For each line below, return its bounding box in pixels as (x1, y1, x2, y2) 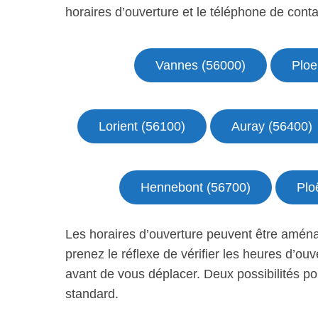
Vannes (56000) (155, 58, 246, 72)
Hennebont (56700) (141, 180, 251, 194)
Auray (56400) (231, 119, 312, 133)
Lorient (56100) (98, 119, 185, 133)
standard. (65, 287, 119, 301)
